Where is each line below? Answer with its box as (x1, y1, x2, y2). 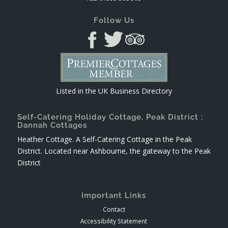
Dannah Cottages (17, 121, 87, 130)
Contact (102, 205, 125, 214)
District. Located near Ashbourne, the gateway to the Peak (17, 146, 211, 156)
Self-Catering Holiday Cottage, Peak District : (17, 112, 203, 122)
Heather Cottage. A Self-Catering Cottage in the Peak (17, 134, 192, 145)
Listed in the (55, 86, 98, 96)
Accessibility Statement (80, 217, 148, 225)
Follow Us (93, 16, 134, 25)
